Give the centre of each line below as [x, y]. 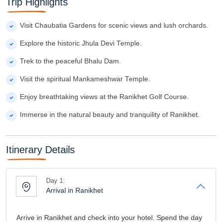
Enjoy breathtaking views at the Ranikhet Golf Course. [104, 97]
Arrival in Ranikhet [75, 190]
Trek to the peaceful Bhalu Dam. [70, 61]
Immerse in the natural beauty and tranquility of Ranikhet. [110, 114]
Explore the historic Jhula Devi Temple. [81, 43]
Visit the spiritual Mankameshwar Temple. [85, 79]
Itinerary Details [40, 149]
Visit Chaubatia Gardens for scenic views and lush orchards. [114, 25]
